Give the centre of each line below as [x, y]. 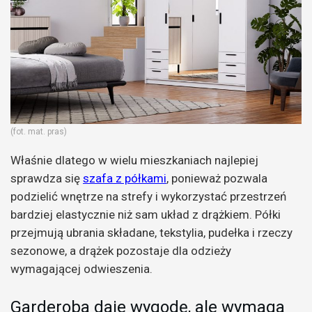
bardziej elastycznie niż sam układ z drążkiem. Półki [146, 215]
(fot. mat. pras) [39, 132]
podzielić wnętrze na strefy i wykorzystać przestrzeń [148, 197]
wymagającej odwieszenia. [81, 269]
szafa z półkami [125, 179]
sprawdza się [47, 179]
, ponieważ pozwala [217, 179]
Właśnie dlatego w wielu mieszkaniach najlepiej [134, 161]
